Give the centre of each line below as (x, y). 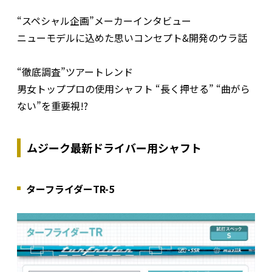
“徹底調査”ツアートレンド (75, 72)
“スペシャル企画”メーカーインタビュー (104, 21)
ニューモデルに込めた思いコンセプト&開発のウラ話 (132, 38)
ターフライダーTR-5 (70, 189)
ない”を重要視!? (53, 106)
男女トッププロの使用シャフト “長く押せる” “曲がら (134, 89)
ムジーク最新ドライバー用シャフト (114, 148)
